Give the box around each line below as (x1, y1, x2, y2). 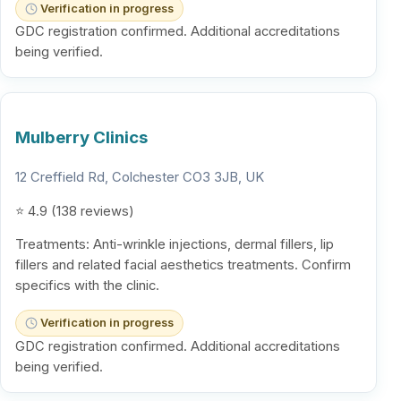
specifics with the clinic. (15, 277, 159, 294)
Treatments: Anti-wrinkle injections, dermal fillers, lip (15, 236, 334, 253)
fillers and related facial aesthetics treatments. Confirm (15, 257, 351, 274)
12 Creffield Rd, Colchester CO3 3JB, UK (15, 168, 264, 185)
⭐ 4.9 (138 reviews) (15, 202, 134, 219)
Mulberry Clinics (15, 127, 148, 149)
